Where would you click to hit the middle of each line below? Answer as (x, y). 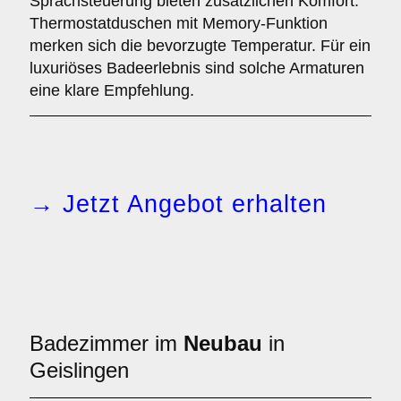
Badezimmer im (107, 343)
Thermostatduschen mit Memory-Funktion (179, 23)
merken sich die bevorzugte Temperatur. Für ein (200, 46)
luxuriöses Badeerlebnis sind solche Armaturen (197, 68)
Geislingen (79, 370)
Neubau (223, 343)
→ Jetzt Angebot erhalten (178, 204)
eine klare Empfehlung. (112, 90)
